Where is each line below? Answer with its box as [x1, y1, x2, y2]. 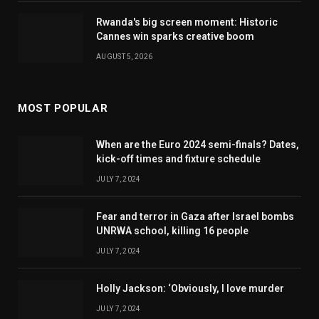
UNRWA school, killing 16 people [96, 225, 249, 237]
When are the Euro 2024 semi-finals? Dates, [96, 139, 299, 151]
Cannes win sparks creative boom [96, 31, 254, 43]
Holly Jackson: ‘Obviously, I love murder [96, 283, 284, 295]
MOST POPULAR [18, 102, 108, 115]
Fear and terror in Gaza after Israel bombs [96, 211, 294, 223]
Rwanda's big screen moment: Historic [96, 16, 278, 28]
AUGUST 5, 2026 [96, 53, 153, 61]
